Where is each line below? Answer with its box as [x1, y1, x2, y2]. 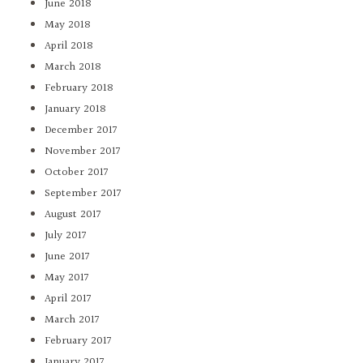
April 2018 [45, 37, 93, 56]
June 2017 [45, 248, 90, 267]
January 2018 [45, 100, 106, 119]
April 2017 [45, 290, 92, 309]
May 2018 [45, 16, 91, 35]
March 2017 [45, 311, 100, 330]
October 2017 [45, 164, 109, 182]
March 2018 [45, 58, 101, 77]
